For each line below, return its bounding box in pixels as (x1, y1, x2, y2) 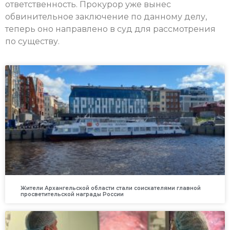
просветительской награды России (21, 191, 124, 198)
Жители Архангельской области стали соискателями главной (21, 185, 201, 192)
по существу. (5, 36, 62, 46)
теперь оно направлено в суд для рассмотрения (5, 24, 216, 34)
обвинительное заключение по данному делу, (5, 11, 207, 22)
